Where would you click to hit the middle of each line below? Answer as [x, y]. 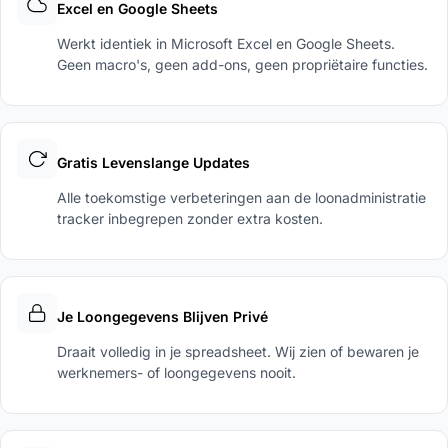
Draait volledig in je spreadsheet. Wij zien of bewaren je [238, 351]
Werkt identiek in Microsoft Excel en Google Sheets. [226, 43]
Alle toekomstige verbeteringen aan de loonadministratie [241, 197]
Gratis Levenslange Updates [153, 162]
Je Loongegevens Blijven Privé [162, 316]
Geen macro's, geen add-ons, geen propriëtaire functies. [242, 64]
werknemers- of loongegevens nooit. [176, 372]
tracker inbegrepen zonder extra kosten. [190, 218]
